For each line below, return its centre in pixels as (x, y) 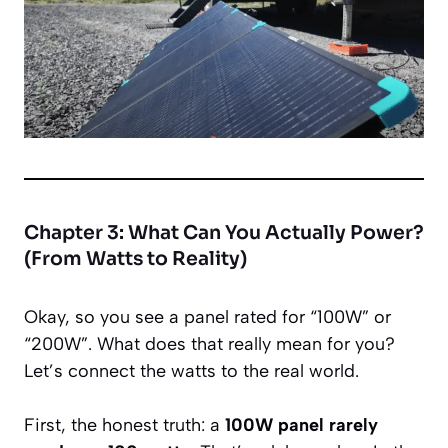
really (249, 343)
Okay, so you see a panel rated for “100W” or (207, 316)
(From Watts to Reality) (135, 258)
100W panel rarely (301, 424)
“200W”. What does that (126, 343)
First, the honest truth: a (124, 424)
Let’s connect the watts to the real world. (191, 370)
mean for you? (333, 343)
